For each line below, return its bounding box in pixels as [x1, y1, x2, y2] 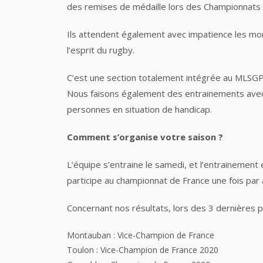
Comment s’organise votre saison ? [67, 131, 225, 143]
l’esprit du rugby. [67, 44, 134, 56]
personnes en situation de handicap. [67, 103, 212, 115]
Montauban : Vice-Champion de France [67, 230, 217, 241]
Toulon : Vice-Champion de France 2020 [67, 244, 218, 255]
